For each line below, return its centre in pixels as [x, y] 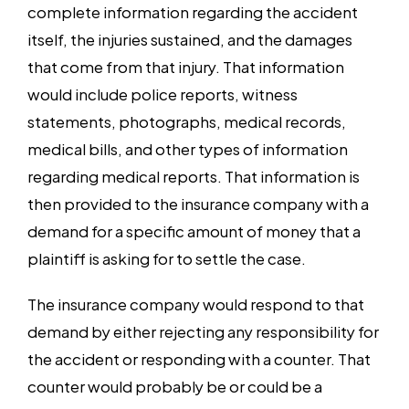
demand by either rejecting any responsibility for [203, 330]
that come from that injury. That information [186, 66]
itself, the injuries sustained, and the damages [190, 38]
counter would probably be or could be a [175, 385]
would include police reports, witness [163, 93]
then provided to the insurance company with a [198, 203]
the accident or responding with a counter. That [199, 358]
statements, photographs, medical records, [187, 121]
